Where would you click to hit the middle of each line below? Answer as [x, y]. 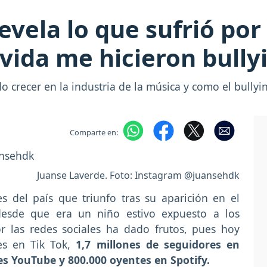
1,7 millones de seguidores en [158, 244]
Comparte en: [94, 132]
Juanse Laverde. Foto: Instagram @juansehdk [138, 175]
